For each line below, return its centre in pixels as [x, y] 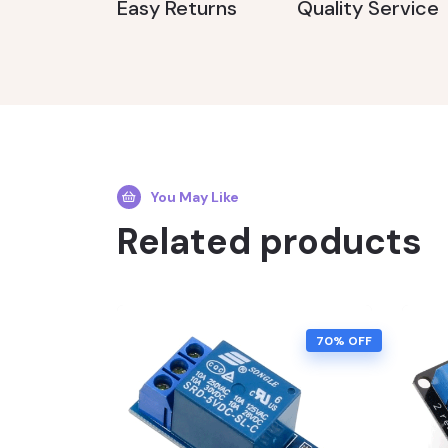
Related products [269, 241]
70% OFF [344, 340]
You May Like [195, 196]
